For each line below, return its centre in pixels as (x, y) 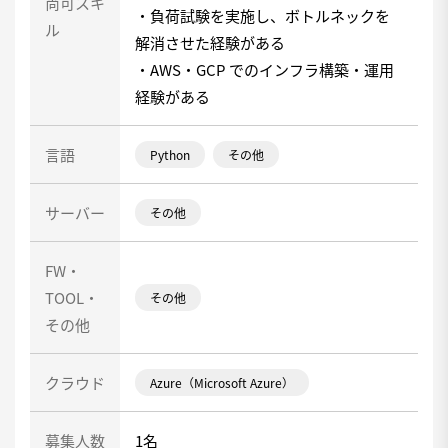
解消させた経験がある (210, 42)
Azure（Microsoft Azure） (222, 382)
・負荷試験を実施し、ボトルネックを (262, 15)
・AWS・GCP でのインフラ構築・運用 (264, 69)
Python (170, 154)
